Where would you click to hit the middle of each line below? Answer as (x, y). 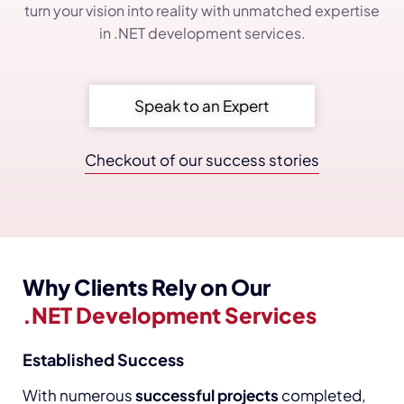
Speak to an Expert (202, 105)
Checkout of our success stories (202, 159)
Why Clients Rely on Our (147, 286)
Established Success (103, 359)
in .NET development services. (202, 32)
